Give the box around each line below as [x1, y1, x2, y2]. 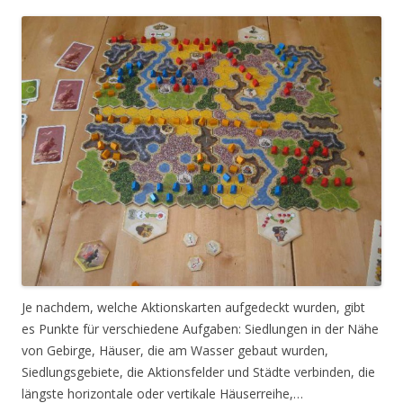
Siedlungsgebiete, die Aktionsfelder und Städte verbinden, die [22, 363, 375, 381]
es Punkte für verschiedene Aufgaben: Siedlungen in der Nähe [22, 319, 379, 337]
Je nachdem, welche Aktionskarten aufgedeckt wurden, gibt [22, 298, 365, 316]
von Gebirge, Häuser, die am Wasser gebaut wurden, [22, 341, 328, 359]
